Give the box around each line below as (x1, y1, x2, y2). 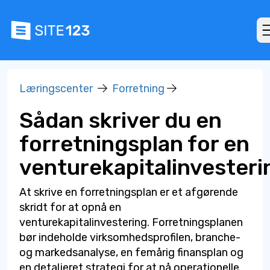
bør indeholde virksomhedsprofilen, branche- (19, 231, 240, 244)
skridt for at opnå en (19, 201, 121, 214)
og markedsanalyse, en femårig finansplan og (19, 246, 243, 259)
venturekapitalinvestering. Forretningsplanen (19, 216, 243, 229)
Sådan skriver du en (19, 107, 222, 133)
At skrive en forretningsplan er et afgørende (19, 186, 238, 199)
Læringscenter (19, 82, 93, 95)
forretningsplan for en (19, 131, 250, 157)
